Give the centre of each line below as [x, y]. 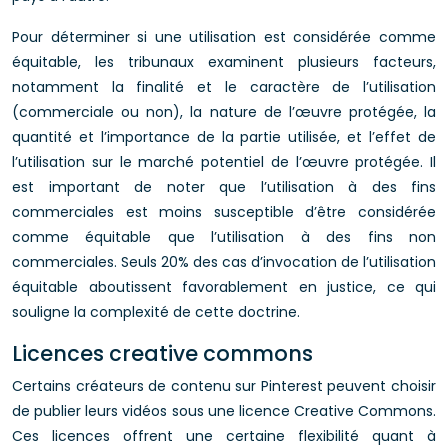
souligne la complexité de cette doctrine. [156, 312]
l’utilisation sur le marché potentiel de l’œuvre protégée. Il [224, 162]
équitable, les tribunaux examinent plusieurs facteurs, [224, 62]
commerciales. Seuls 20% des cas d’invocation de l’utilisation [224, 262]
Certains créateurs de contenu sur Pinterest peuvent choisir [224, 386]
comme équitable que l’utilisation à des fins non [224, 237]
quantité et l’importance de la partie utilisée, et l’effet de [224, 137]
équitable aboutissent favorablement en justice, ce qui [224, 287]
